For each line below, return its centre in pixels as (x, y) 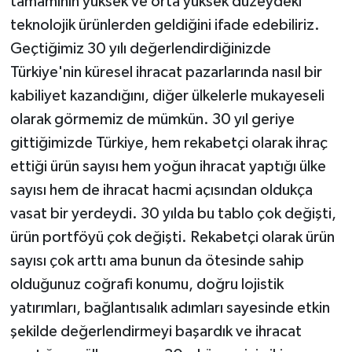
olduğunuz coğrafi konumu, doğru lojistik (147, 284)
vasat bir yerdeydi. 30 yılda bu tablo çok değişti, (173, 213)
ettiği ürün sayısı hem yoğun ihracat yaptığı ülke (168, 166)
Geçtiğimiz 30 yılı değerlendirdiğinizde (140, 48)
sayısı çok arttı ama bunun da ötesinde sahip (157, 260)
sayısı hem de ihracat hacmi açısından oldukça (161, 190)
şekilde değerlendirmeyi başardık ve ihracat (156, 331)
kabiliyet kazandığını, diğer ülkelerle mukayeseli (167, 95)
